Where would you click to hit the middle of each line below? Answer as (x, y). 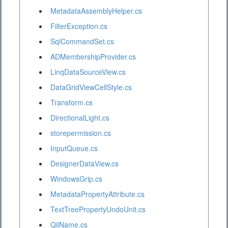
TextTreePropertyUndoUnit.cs (98, 209)
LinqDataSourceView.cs (88, 72)
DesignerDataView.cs (84, 164)
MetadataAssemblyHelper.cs (96, 11)
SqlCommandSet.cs (82, 41)
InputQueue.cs (74, 148)
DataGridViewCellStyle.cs (91, 87)
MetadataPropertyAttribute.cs (97, 194)
